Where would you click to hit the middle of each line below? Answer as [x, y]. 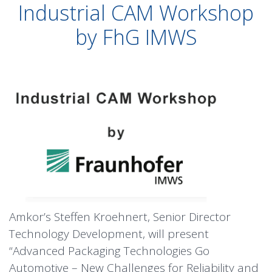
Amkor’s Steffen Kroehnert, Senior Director [120, 217]
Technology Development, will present [109, 234]
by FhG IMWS [136, 37]
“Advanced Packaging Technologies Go [109, 251]
